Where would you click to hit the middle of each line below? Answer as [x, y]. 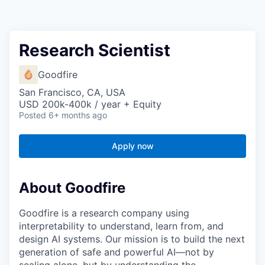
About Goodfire [72, 188]
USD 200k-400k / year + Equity [90, 104]
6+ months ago [78, 115]
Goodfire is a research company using [104, 213]
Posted [33, 115]
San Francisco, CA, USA [72, 93]
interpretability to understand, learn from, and [121, 226]
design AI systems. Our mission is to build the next [132, 239]
